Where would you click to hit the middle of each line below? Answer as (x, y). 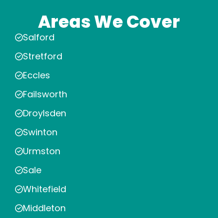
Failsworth (45, 94)
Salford (39, 37)
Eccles (36, 75)
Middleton (44, 208)
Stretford (43, 56)
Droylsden (45, 113)
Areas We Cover (109, 22)
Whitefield (45, 189)
